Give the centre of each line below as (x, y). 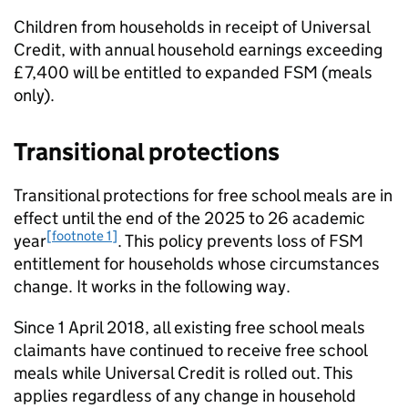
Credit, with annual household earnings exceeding (198, 50)
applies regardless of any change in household (185, 396)
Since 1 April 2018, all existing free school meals (189, 327)
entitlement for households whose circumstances (197, 264)
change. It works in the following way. (152, 286)
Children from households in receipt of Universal (192, 27)
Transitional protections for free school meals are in (203, 195)
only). (34, 95)
